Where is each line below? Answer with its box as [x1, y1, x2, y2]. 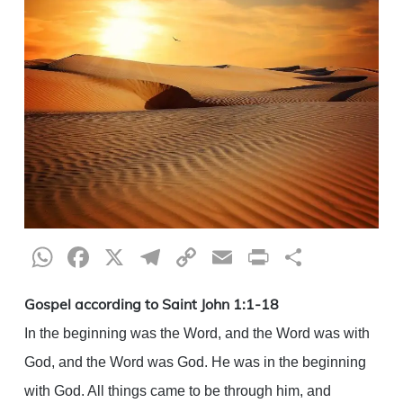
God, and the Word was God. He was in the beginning [23, 354, 366, 370]
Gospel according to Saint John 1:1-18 [23, 294, 279, 313]
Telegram [164, 238, 288, 275]
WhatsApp [56, 238, 202, 275]
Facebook [92, 238, 219, 275]
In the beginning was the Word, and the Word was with [23, 325, 370, 341]
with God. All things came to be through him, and [23, 382, 331, 399]
